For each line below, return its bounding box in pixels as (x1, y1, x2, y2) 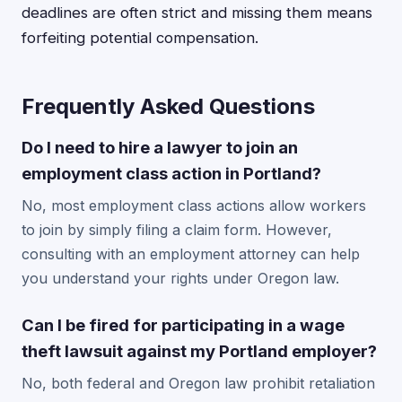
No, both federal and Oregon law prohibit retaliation (22, 374, 375, 392)
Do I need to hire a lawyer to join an (22, 137, 298, 157)
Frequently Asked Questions (22, 93, 315, 119)
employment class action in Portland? (22, 163, 321, 183)
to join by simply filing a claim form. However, (22, 221, 332, 239)
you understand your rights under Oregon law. (22, 269, 339, 287)
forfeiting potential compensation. (22, 29, 258, 47)
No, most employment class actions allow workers (22, 197, 366, 214)
